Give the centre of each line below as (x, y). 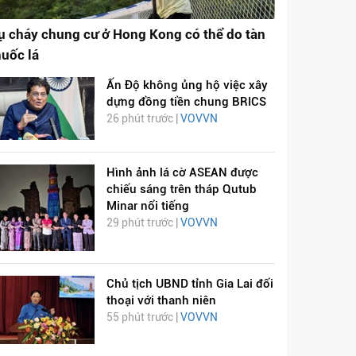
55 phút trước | (143, 317)
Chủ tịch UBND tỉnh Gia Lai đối (190, 284)
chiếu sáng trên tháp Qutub (181, 190)
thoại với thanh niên (161, 301)
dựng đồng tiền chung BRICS (186, 101)
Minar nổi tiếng (147, 206)
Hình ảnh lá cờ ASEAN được (182, 173)
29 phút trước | (143, 223)
